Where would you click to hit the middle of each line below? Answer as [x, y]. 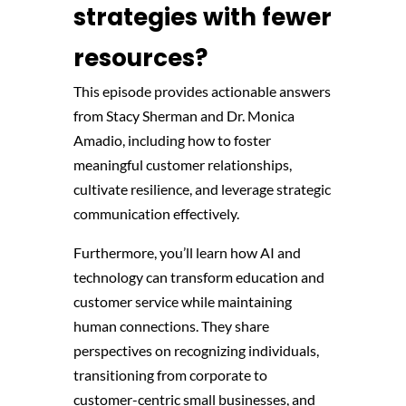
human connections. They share [171, 325]
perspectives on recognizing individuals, [196, 350]
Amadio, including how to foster [172, 140]
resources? [140, 58]
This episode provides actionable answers [202, 91]
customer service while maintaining [182, 301]
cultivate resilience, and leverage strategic [202, 188]
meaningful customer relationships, [182, 164]
